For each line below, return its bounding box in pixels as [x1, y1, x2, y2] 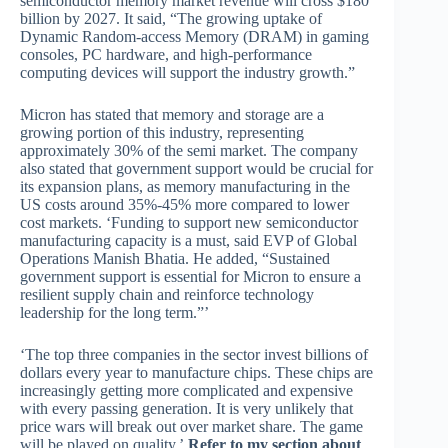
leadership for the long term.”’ [20, 304, 209, 322]
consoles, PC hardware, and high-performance [20, 46, 312, 64]
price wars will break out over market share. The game [20, 418, 363, 436]
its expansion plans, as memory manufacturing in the [20, 178, 350, 196]
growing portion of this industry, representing [20, 124, 304, 142]
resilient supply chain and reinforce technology [20, 286, 314, 304]
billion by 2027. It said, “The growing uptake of [20, 10, 322, 28]
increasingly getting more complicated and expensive [20, 382, 353, 400]
